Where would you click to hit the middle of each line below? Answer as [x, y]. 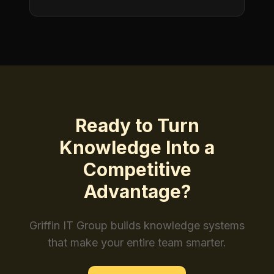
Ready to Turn [137, 125]
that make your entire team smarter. [137, 243]
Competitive [137, 169]
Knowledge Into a [137, 147]
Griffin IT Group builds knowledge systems [137, 225]
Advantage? [137, 191]
